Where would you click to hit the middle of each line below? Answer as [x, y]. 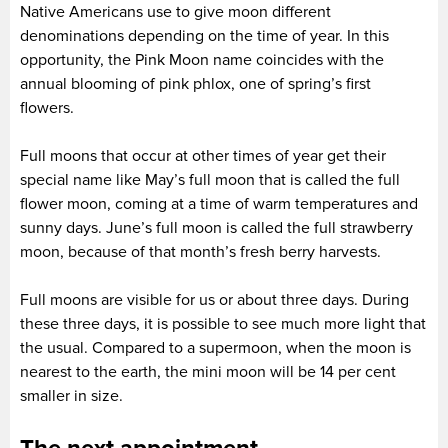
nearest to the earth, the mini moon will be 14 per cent [208, 371]
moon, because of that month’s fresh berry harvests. [200, 251]
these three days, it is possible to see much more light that [223, 323]
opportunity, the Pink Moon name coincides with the [202, 59]
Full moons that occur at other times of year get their [203, 155]
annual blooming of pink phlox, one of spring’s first [195, 83]
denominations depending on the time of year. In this [204, 35]
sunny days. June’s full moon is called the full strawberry [216, 227]
